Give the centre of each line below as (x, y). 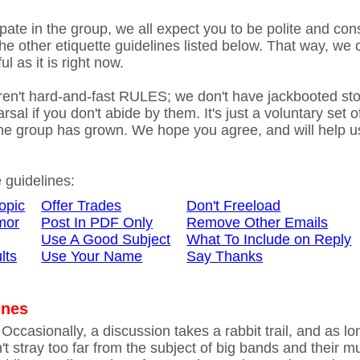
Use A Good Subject (106, 239)
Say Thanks (225, 256)
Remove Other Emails (258, 223)
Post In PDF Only (97, 223)
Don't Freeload (234, 206)
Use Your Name (92, 256)
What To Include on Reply (269, 239)
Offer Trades (82, 206)
